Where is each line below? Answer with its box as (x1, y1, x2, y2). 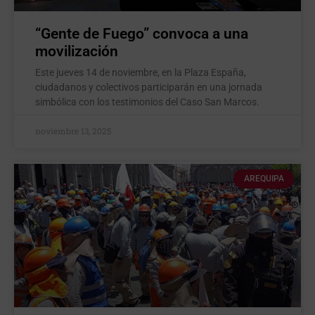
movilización (35, 43, 118, 60)
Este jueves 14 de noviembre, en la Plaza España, (35, 67, 246, 79)
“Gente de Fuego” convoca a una (35, 25, 248, 43)
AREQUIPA (243, 174, 284, 184)
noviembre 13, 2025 (35, 125, 111, 137)
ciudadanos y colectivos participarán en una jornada (35, 82, 262, 94)
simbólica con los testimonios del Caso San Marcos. (35, 96, 259, 108)
